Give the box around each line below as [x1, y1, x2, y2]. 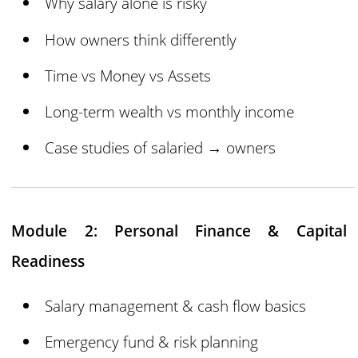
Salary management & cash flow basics [45, 295, 307, 317]
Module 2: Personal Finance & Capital [11, 220, 347, 242]
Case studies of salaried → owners [45, 137, 276, 159]
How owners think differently [45, 28, 237, 50]
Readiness [11, 250, 86, 272]
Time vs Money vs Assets [45, 64, 212, 86]
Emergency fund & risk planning [45, 331, 259, 353]
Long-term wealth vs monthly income [45, 100, 295, 122]
